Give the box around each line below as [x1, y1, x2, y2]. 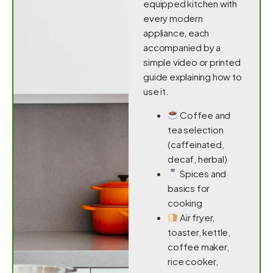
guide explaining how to [143, 71, 242, 83]
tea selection [168, 123, 224, 135]
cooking [168, 196, 202, 208]
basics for [168, 182, 210, 194]
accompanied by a [143, 41, 221, 54]
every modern [143, 12, 203, 24]
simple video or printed [143, 56, 241, 68]
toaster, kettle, [168, 225, 231, 238]
